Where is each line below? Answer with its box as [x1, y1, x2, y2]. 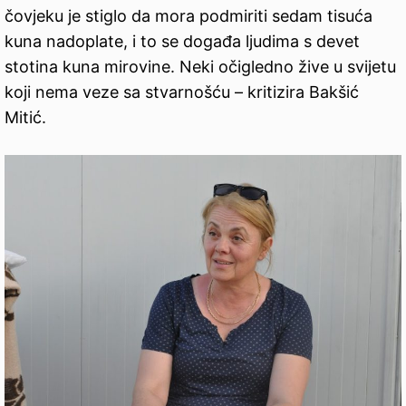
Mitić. [5, 108, 46, 128]
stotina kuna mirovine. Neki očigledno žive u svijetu [5, 57, 396, 77]
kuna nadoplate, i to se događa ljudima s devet [5, 32, 360, 52]
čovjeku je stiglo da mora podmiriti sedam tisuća [5, 6, 372, 26]
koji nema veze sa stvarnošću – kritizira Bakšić [5, 82, 359, 102]
